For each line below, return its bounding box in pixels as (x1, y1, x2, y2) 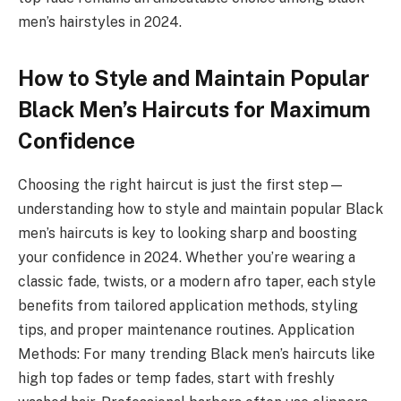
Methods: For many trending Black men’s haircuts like (18, 345, 375, 363)
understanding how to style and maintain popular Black (18, 200, 383, 218)
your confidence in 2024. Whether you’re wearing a (18, 248, 355, 266)
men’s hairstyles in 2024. (18, 13, 182, 30)
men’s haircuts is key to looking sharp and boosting (18, 224, 357, 242)
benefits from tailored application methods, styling (18, 296, 358, 314)
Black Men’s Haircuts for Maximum (18, 97, 371, 123)
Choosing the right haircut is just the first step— (18, 175, 345, 193)
